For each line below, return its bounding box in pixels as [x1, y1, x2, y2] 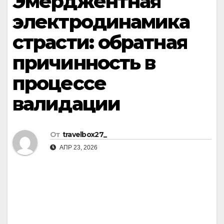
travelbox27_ [62, 130, 107, 139]
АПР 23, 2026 [58, 144, 97, 151]
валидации [12, 92, 120, 115]
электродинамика [12, 10, 190, 33]
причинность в [12, 51, 155, 74]
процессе [12, 71, 106, 95]
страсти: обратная [12, 30, 187, 54]
